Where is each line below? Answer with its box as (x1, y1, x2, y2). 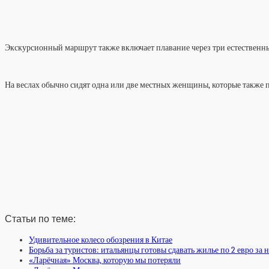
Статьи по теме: (5, 213, 76, 225)
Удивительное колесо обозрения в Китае (29, 234, 172, 245)
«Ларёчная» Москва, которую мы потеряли (29, 255, 181, 265)
